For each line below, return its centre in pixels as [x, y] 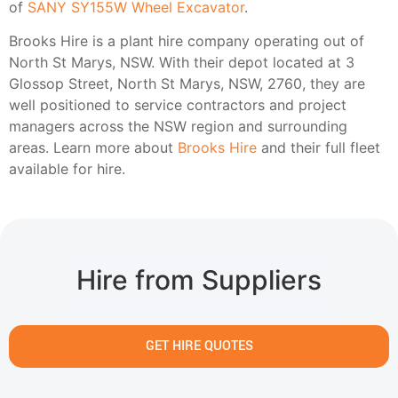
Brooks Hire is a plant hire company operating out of [187, 41]
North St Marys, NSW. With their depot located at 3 [182, 63]
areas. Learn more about [93, 148]
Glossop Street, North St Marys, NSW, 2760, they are [187, 84]
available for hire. [67, 169]
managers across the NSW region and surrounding [178, 127]
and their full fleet [318, 148]
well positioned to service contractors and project [178, 105]
